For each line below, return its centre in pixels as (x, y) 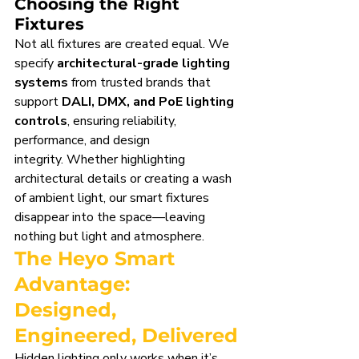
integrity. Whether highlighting (101, 159)
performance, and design (84, 140)
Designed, (68, 309)
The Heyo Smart (97, 258)
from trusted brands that (141, 82)
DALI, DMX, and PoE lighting (149, 101)
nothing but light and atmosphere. (109, 236)
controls (41, 121)
